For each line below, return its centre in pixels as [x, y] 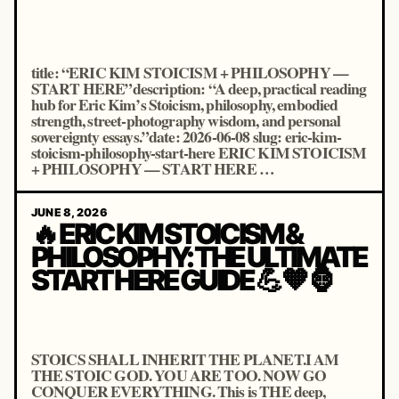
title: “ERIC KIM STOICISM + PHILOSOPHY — [190, 72]
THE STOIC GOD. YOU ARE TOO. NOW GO [179, 375]
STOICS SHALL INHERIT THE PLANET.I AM [185, 359]
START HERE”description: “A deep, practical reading [199, 88]
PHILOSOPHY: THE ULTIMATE [199, 257]
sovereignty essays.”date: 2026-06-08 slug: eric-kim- [186, 136]
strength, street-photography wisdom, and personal [186, 120]
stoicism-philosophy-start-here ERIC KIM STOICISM [199, 152]
